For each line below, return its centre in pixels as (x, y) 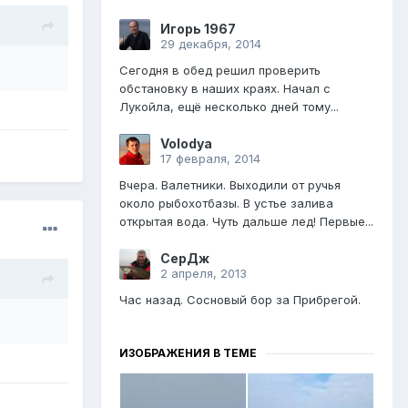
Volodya (186, 144)
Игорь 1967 (198, 29)
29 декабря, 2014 (211, 44)
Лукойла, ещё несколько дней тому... (229, 107)
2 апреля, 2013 (204, 274)
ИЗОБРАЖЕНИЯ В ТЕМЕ (188, 353)
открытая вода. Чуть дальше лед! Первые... (246, 222)
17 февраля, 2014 (210, 159)
